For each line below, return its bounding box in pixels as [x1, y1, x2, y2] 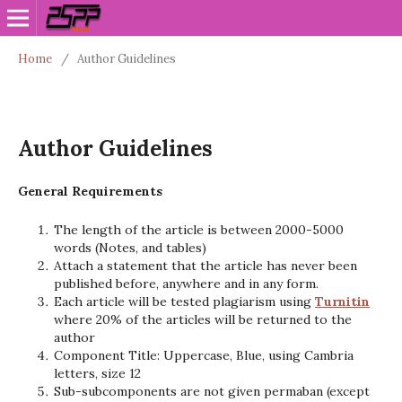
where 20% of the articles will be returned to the [54, 311, 352, 328]
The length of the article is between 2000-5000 [54, 222, 344, 238]
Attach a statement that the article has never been [54, 258, 357, 274]
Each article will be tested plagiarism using [54, 293, 315, 310]
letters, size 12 [54, 365, 141, 381]
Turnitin [315, 293, 370, 310]
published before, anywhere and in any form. [54, 275, 319, 292]
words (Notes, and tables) [54, 240, 206, 256]
